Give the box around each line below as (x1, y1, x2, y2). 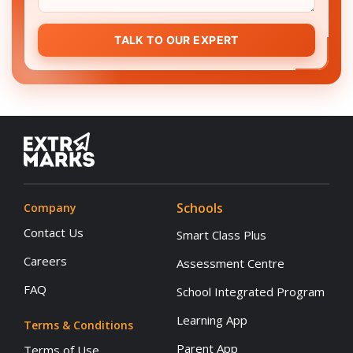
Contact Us (24, 224, 84, 240)
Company (24, 199, 76, 215)
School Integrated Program (176, 283, 325, 299)
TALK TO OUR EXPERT (114, 32, 239, 46)
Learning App (176, 311, 247, 328)
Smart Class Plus (176, 226, 266, 243)
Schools (176, 199, 223, 217)
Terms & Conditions (24, 317, 133, 333)
